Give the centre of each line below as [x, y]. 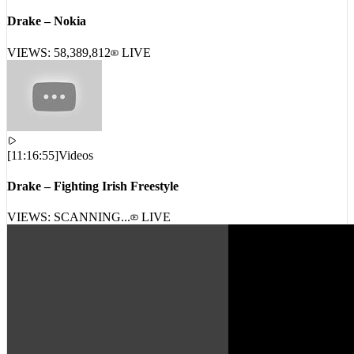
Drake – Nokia [47, 40]
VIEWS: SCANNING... [69, 236]
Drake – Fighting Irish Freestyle [93, 205]
